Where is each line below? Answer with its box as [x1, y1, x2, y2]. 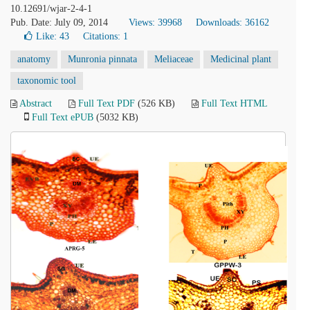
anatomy [17, 54, 51, 64]
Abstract [19, 98, 52, 109]
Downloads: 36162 [196, 17, 269, 28]
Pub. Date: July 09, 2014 [10, 17, 108, 28]
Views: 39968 [129, 17, 182, 28]
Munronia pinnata [68, 54, 137, 64]
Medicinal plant [210, 54, 271, 64]
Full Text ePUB [32, 112, 93, 122]
